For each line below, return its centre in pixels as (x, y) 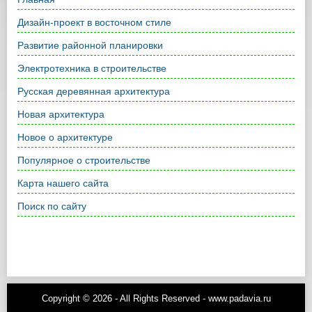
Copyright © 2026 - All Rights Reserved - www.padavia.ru (156, 298)
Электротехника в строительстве (92, 68)
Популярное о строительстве (84, 160)
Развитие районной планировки (90, 45)
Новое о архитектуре (65, 137)
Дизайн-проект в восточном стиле (94, 22)
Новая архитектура (61, 114)
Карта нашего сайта (63, 183)
